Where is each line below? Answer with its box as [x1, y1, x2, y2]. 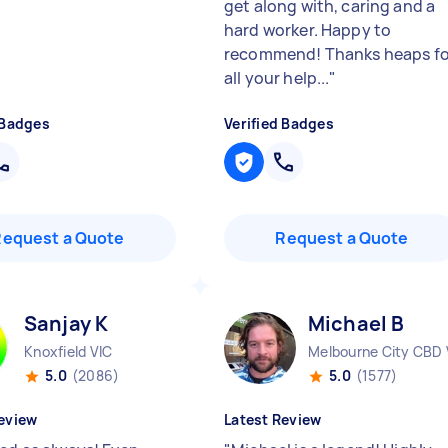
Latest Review [224, 410, 322, 429]
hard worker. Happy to [224, 19, 392, 41]
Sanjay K [24, 310, 109, 337]
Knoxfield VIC [24, 342, 113, 361]
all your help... [224, 67, 330, 89]
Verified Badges [224, 114, 334, 133]
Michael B [308, 310, 405, 337]
